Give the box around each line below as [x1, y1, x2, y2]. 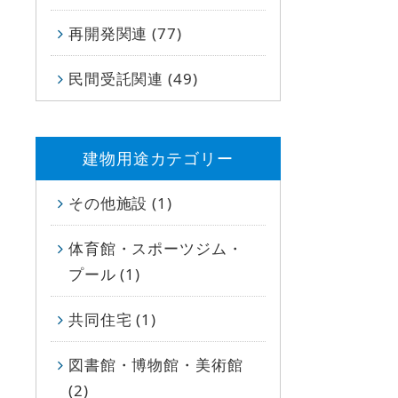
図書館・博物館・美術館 [68, 354, 243, 375]
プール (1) [68, 263, 140, 284]
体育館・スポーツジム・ [68, 237, 243, 259]
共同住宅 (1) [68, 308, 156, 330]
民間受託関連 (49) [68, 68, 198, 89]
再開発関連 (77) [68, 22, 182, 44]
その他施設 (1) [68, 192, 172, 213]
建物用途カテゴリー [83, 147, 234, 169]
